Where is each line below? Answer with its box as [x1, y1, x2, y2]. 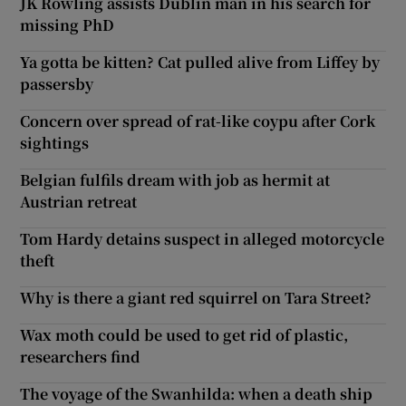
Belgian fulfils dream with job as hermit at [20, 169, 331, 191]
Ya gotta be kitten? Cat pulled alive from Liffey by [20, 52, 381, 73]
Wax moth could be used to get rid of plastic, [20, 324, 349, 346]
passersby [20, 73, 94, 95]
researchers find [20, 346, 141, 368]
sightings [20, 132, 90, 154]
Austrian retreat [20, 191, 138, 213]
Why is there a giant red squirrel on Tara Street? [20, 287, 372, 309]
